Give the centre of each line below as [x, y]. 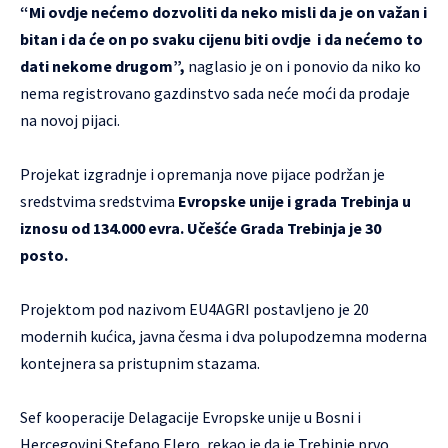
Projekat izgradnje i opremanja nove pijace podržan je [202, 173]
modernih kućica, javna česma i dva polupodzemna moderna [223, 335]
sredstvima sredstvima [99, 200]
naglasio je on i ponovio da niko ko [303, 65]
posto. [44, 254]
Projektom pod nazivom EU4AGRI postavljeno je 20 [194, 308]
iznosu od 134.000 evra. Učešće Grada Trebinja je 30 [200, 227]
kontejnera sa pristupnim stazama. [140, 362]
